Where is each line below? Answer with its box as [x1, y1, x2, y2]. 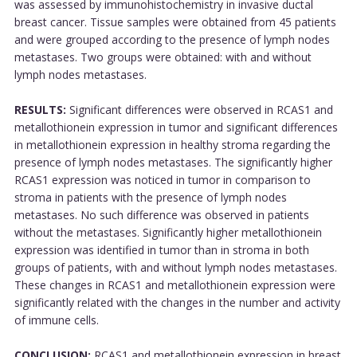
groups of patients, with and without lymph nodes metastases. [14, 259, 337, 275]
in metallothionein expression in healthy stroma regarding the [14, 136, 331, 152]
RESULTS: [14, 101, 66, 117]
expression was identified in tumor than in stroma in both [14, 241, 309, 257]
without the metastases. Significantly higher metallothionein [14, 224, 322, 240]
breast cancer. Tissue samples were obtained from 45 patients [14, 14, 336, 29]
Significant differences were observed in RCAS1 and [65, 101, 333, 117]
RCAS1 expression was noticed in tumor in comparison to [14, 171, 311, 187]
